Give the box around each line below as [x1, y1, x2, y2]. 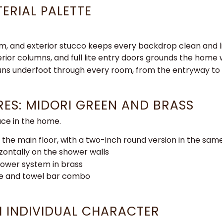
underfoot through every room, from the [12, 64, 172, 76]
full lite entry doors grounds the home [71, 52, 220, 64]
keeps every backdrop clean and [88, 40, 220, 52]
